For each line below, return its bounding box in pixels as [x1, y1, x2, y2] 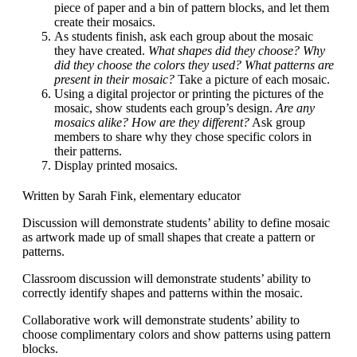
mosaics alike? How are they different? [54, 116, 249, 130]
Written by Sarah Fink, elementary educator [22, 189, 241, 203]
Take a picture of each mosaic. [175, 73, 330, 87]
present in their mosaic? [54, 73, 175, 87]
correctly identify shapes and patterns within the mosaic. [22, 286, 303, 300]
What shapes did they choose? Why [148, 44, 325, 58]
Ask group [249, 116, 305, 130]
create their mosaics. [54, 15, 155, 29]
